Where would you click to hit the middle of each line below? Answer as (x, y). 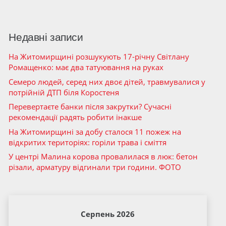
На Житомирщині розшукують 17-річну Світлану (99, 56)
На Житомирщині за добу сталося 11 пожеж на (95, 131)
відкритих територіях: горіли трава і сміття (88, 142)
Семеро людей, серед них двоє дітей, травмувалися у (107, 81)
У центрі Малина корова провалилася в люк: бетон (103, 156)
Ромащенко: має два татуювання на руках (86, 67)
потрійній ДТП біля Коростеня (64, 92)
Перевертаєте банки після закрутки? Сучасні (90, 106)
